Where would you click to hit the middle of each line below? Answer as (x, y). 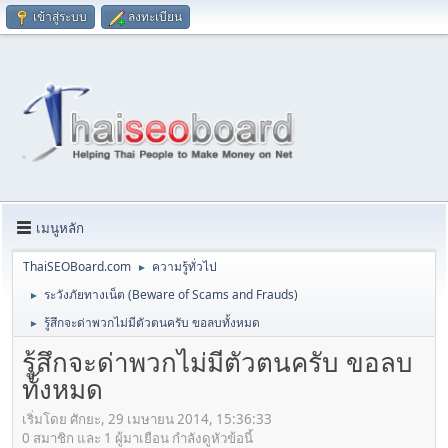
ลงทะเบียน (155, 16)
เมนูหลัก (60, 227)
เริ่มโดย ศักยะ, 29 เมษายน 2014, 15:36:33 (147, 418)
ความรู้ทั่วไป (184, 267)
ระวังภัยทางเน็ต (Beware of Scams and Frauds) (171, 295)
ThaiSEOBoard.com (77, 267)
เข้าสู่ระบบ (60, 16)
